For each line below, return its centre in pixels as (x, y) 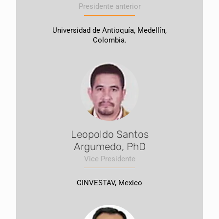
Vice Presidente (109, 159)
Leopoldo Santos (109, 134)
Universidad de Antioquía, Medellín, (109, 30)
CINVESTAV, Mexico (109, 183)
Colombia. (109, 40)
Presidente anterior (109, 6)
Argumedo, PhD (109, 146)
